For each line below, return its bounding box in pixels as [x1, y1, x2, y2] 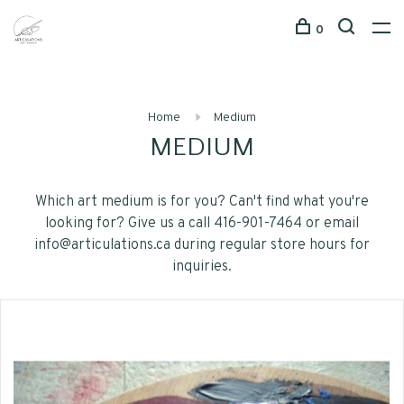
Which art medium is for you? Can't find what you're [35, 193, 369, 211]
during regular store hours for [170, 236, 370, 254]
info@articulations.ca [34, 236, 170, 254]
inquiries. [172, 258, 232, 276]
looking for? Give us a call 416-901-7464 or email [45, 215, 359, 233]
